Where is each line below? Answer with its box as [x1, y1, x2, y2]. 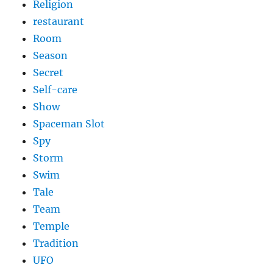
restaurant [33, 15, 85, 28]
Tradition [33, 237, 79, 250]
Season [33, 49, 68, 62]
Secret [33, 66, 64, 79]
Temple [33, 220, 70, 233]
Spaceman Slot [33, 118, 105, 130]
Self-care [33, 83, 78, 96]
